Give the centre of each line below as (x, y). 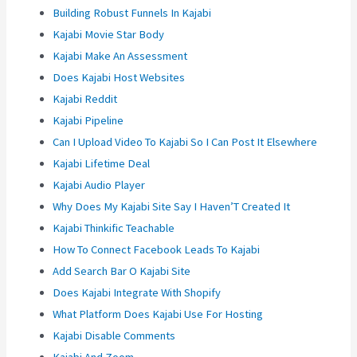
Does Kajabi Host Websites (119, 78)
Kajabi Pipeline (88, 121)
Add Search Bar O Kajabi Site (122, 271)
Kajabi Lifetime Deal (102, 164)
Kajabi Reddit (85, 99)
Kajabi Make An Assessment (120, 56)
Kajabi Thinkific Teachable (114, 228)
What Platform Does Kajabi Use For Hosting (158, 314)
